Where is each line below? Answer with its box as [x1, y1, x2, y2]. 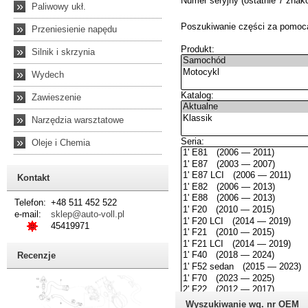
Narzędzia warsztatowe [32, 115, 124, 125]
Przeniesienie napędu [32, 24, 117, 34]
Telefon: [14, 197, 46, 208]
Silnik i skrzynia [32, 47, 95, 57]
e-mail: [14, 209, 41, 219]
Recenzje [17, 250, 56, 261]
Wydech [32, 69, 64, 80]
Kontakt [17, 173, 49, 183]
